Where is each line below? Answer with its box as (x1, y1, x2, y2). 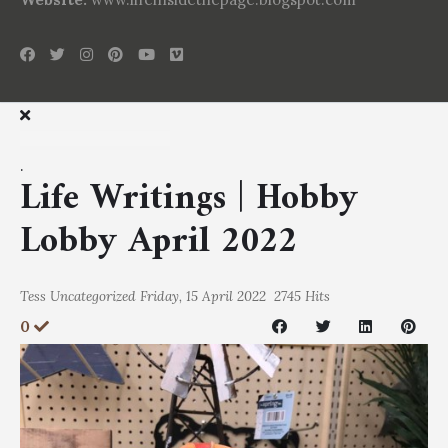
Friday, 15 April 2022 (140, 287, 270, 305)
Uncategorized (50, 287, 136, 305)
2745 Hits (274, 287, 330, 305)
